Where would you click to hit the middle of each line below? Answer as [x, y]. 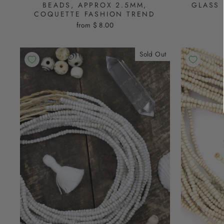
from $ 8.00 [95, 25]
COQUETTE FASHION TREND [95, 14]
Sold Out [153, 54]
